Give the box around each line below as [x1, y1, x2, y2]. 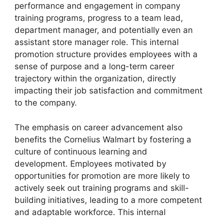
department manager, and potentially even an [15, 25, 193, 35]
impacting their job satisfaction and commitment [15, 86, 202, 95]
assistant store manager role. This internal [15, 37, 179, 47]
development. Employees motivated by [15, 158, 166, 169]
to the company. [15, 98, 77, 108]
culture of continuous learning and [15, 146, 147, 156]
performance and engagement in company [15, 1, 180, 11]
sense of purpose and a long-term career [15, 62, 174, 71]
